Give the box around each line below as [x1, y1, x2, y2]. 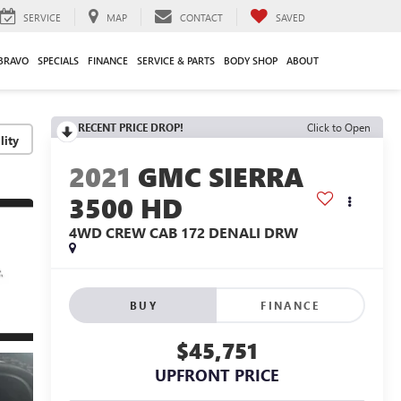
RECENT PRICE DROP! [77, 120, 183, 134]
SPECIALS [38, 53, 79, 67]
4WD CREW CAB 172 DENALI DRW [68, 223, 298, 243]
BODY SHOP [224, 53, 277, 67]
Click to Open [307, 120, 371, 134]
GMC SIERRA [137, 158, 304, 195]
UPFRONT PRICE [154, 364, 279, 387]
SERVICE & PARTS [137, 53, 215, 67]
